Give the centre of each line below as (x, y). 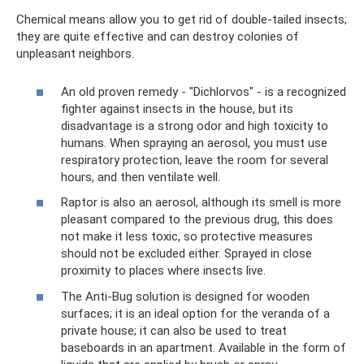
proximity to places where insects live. (163, 271)
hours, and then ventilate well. (141, 177)
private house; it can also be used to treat (174, 330)
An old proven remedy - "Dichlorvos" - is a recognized (204, 91)
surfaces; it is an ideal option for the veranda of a (195, 313)
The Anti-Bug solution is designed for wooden (185, 296)
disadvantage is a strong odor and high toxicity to (195, 126)
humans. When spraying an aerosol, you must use (194, 143)
